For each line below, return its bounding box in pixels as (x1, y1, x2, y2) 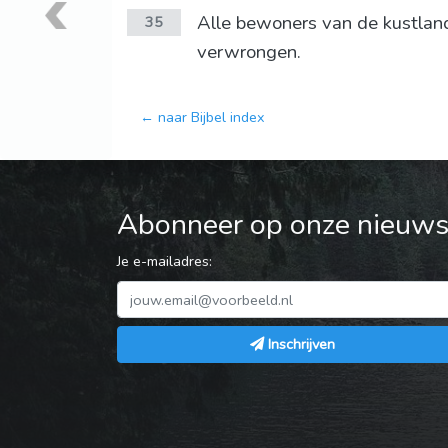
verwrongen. (197, 39, 301, 66)
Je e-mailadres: (117, 251, 212, 272)
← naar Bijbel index (140, 107, 265, 128)
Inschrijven (267, 334, 335, 355)
